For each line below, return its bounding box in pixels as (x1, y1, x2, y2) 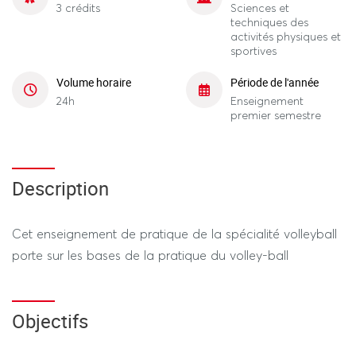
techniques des (230, 14, 308, 29)
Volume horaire (56, 74, 131, 90)
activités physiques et (230, 29, 341, 44)
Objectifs (12, 308, 88, 334)
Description (12, 176, 109, 201)
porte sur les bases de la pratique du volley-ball (12, 247, 288, 263)
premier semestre (230, 107, 321, 122)
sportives (230, 43, 277, 58)
